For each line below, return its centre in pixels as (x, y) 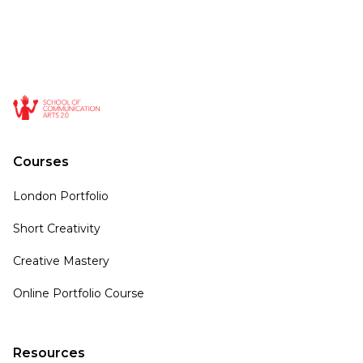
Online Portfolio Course (78, 294)
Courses (41, 162)
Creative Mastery (61, 261)
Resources (49, 353)
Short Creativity (56, 229)
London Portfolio (60, 196)
